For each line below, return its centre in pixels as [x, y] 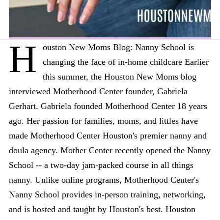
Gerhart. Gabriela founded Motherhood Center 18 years [108, 106]
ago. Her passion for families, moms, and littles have [103, 121]
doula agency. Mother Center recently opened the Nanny [110, 150]
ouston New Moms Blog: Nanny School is [118, 47]
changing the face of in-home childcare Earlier [126, 62]
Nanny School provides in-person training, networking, [107, 194]
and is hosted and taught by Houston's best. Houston [102, 209]
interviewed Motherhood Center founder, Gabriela [98, 91]
